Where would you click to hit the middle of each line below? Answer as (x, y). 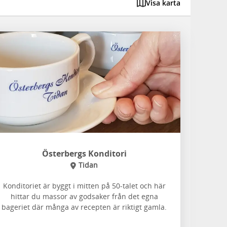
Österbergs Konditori (84, 154)
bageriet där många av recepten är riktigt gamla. (84, 207)
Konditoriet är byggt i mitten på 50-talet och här (84, 186)
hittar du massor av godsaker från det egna (84, 196)
